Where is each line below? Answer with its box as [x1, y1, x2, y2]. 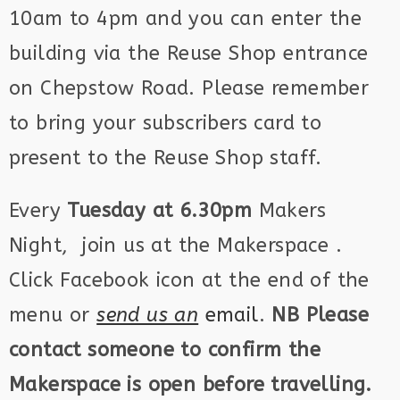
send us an [96, 304, 199, 327]
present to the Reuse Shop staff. [9, 146, 322, 170]
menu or [9, 304, 97, 327]
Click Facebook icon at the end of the [9, 269, 370, 292]
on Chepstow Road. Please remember [9, 77, 370, 100]
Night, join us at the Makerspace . [9, 234, 342, 257]
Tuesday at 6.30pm [61, 199, 253, 222]
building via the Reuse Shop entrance [9, 42, 369, 65]
